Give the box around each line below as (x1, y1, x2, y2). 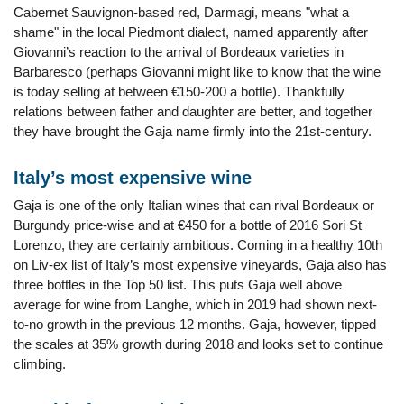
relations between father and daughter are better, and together (14, 104, 372, 119)
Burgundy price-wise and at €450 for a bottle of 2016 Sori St (14, 217, 362, 233)
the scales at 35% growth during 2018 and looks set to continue (14, 336, 383, 352)
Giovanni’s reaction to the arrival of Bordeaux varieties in (14, 44, 344, 60)
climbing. (14, 356, 66, 372)
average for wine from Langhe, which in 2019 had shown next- (14, 297, 377, 312)
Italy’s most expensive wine (14, 168, 252, 188)
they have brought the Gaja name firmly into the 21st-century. (14, 124, 372, 139)
